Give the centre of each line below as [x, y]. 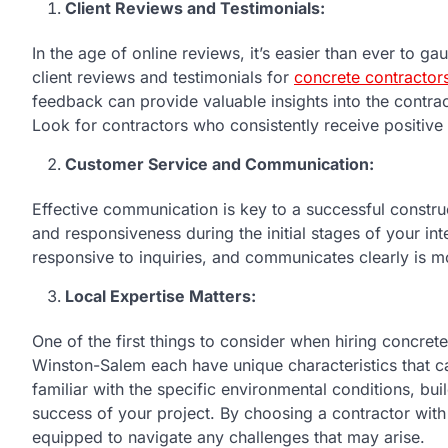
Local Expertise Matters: [160, 295]
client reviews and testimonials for [163, 76]
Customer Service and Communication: [219, 163]
